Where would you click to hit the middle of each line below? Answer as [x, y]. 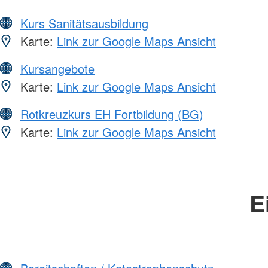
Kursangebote [57, 68]
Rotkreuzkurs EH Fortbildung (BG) [112, 114]
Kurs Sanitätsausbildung [84, 23]
